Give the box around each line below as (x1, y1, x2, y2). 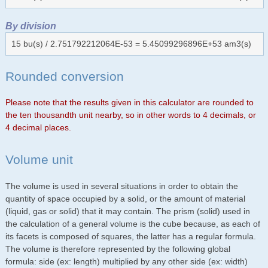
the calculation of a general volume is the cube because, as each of (5, 218, 260, 229)
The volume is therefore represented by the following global (5, 243, 230, 254)
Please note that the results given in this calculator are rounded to (5, 98, 254, 108)
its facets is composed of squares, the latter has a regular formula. (5, 231, 256, 241)
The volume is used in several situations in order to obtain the (5, 181, 238, 191)
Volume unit (5, 153, 73, 167)
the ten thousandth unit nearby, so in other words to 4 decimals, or (5, 110, 256, 120)
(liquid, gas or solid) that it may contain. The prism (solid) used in (5, 206, 250, 216)
